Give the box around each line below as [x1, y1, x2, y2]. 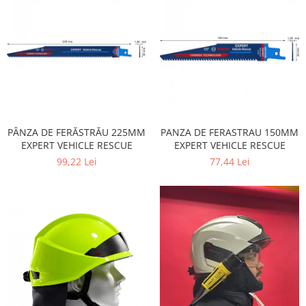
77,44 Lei [209, 155, 250, 168]
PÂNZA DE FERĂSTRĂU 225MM [8, 126, 145, 139]
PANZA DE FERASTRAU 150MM [161, 126, 298, 139]
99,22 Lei [56, 155, 97, 168]
